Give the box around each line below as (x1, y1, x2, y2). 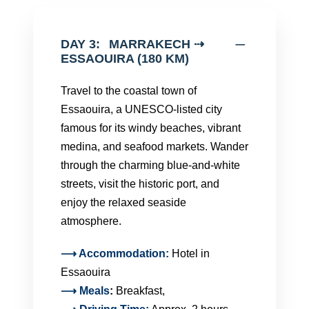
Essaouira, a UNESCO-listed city (61, 103, 222, 115)
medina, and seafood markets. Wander (61, 141, 248, 152)
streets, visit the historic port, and (61, 178, 219, 190)
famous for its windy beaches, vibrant (61, 122, 241, 134)
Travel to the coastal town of (61, 85, 197, 97)
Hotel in (172, 248, 210, 259)
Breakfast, (116, 285, 165, 297)
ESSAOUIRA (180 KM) (61, 52, 189, 66)
